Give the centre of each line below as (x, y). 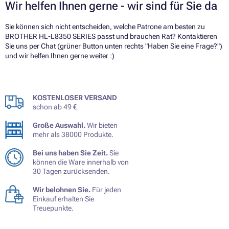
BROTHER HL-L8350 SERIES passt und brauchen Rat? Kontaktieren (111, 37)
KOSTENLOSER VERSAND (75, 98)
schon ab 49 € (55, 107)
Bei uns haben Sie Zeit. (70, 153)
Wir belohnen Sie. (62, 190)
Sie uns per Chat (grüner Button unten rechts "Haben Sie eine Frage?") (114, 46)
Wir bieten (101, 125)
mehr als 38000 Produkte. (73, 135)
